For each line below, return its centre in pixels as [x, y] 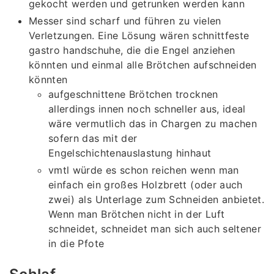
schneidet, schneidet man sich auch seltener [155, 229]
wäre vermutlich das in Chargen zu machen [153, 124]
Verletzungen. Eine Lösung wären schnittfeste [139, 36]
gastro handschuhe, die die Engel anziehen [132, 50]
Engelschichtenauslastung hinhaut [130, 153]
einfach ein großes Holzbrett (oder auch [146, 185]
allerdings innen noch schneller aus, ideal [147, 109]
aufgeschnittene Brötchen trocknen [133, 94]
